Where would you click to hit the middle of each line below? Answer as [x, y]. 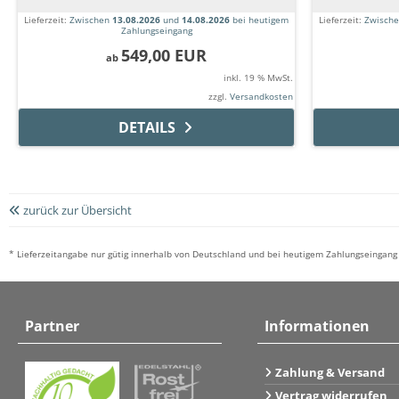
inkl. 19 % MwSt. [258, 78]
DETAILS [147, 128]
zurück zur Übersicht [76, 211]
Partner [52, 326]
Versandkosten [261, 97]
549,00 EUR [164, 56]
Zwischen [91, 20]
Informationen [317, 326]
